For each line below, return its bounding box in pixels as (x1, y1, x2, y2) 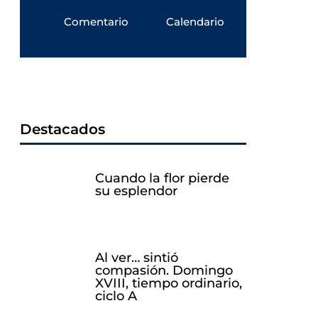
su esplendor (94, 182, 177, 199)
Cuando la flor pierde (94, 170, 229, 186)
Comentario (64, 14, 129, 28)
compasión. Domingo (94, 262, 233, 278)
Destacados (20, 120, 106, 138)
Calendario (166, 14, 225, 28)
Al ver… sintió (94, 249, 178, 265)
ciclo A (94, 287, 137, 304)
